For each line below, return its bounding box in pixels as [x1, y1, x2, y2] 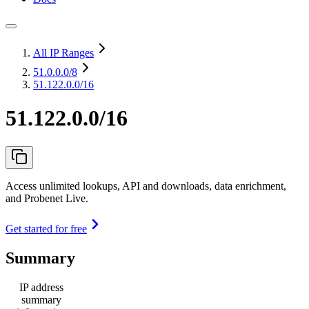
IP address [19, 281, 63, 293]
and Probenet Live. [6, 192, 88, 204]
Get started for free [6, 222, 87, 235]
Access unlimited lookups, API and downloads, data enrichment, [6, 179, 286, 192]
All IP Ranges [33, 47, 94, 59]
